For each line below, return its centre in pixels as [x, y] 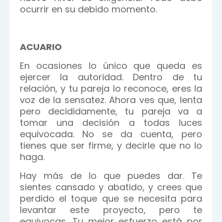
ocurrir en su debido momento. [88, 9]
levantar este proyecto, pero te [111, 210]
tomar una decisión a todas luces [111, 123]
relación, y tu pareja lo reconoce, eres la [111, 88]
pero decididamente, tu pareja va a [111, 111]
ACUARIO [41, 47]
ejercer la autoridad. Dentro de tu [111, 77]
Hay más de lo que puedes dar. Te [111, 176]
